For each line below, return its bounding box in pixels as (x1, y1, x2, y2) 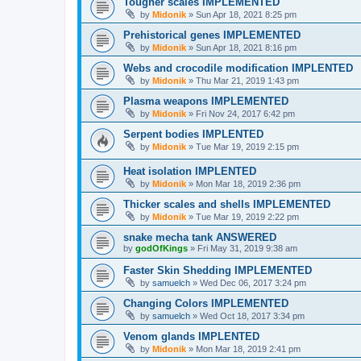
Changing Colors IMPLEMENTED (123, 297, 288, 310)
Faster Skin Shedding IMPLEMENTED (123, 264, 312, 277)
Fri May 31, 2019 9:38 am (197, 243, 297, 254)
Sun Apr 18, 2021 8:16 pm (196, 42, 297, 52)
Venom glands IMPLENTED (123, 330, 259, 343)
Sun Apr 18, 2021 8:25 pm (196, 9, 297, 19)
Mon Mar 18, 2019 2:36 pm (196, 179, 301, 189)
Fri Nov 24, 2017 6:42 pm (196, 108, 295, 118)
